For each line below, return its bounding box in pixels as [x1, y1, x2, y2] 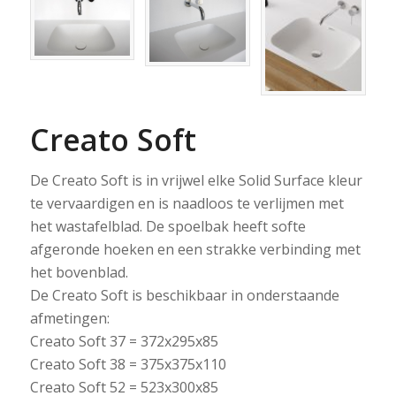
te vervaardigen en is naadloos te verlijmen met [29, 193, 344, 213]
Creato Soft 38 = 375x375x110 [29, 354, 226, 374]
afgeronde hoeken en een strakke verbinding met [29, 239, 361, 259]
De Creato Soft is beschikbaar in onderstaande [29, 285, 339, 305]
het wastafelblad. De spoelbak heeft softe [29, 216, 306, 236]
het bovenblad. [29, 262, 128, 282]
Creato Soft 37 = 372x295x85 [29, 331, 218, 351]
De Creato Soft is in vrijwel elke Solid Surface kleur [29, 170, 362, 190]
